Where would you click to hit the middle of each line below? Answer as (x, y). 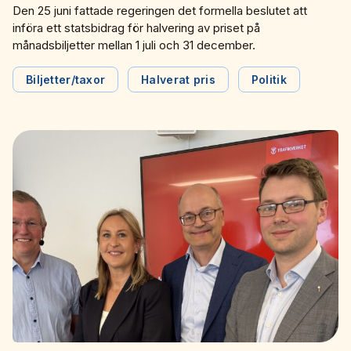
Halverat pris (178, 79)
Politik (269, 79)
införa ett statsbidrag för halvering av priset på (136, 27)
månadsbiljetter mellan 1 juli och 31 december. (134, 45)
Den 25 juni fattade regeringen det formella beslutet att (160, 10)
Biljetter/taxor (66, 79)
